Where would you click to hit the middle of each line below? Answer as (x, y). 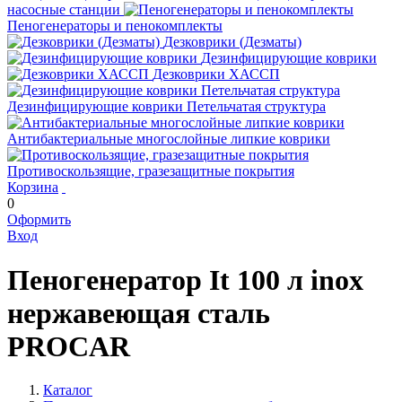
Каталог (68, 390)
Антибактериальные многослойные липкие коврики (169, 139)
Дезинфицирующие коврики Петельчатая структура (166, 107)
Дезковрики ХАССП (216, 74)
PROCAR (69, 346)
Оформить (39, 220)
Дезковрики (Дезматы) (232, 42)
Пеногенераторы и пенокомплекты (115, 26)
